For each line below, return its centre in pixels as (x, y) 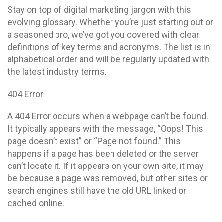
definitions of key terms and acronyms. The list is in (109, 47)
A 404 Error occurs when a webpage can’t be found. (108, 116)
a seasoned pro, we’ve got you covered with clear (103, 34)
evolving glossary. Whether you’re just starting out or (110, 22)
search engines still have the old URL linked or (97, 191)
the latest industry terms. (57, 72)
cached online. (36, 203)
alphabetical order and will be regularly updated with (108, 59)
